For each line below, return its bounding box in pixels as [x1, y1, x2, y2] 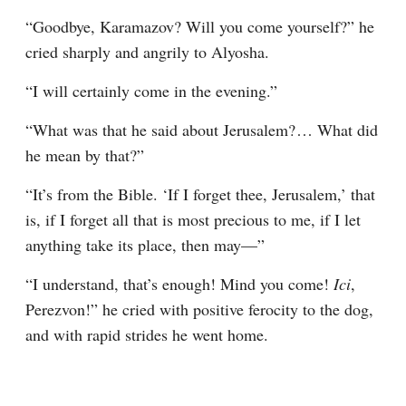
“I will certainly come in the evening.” [25, 80, 277, 101]
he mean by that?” [25, 144, 144, 166]
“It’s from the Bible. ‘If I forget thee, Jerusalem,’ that [25, 183, 375, 205]
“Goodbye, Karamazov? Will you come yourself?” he [25, 15, 374, 37]
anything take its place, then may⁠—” [25, 234, 265, 256]
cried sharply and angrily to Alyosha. [25, 41, 269, 63]
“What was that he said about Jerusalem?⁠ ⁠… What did [25, 119, 378, 140]
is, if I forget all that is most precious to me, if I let [25, 208, 361, 230]
